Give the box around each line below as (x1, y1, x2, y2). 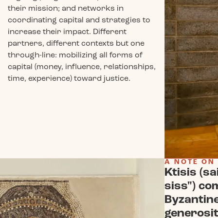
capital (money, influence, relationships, (7, 62, 156, 71)
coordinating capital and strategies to (7, 15, 150, 24)
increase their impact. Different (7, 27, 127, 36)
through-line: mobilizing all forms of (7, 50, 143, 59)
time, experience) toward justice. (7, 73, 130, 83)
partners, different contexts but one (7, 38, 145, 48)
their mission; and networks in (7, 3, 124, 13)
